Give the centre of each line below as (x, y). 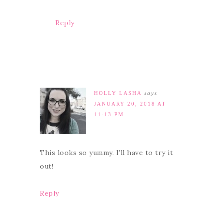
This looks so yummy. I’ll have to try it (106, 152)
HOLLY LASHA (118, 93)
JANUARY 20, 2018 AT (130, 103)
